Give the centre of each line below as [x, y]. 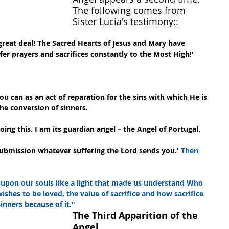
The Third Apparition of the [136, 216]
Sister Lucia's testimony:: [125, 22]
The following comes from [130, 10]
